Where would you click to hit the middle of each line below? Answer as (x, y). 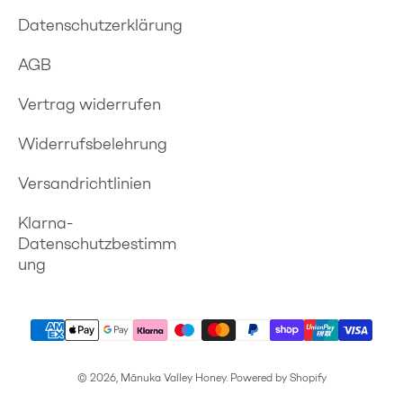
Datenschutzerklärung (100, 25)
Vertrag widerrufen (90, 104)
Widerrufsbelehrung (93, 143)
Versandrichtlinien (85, 183)
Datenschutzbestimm (97, 243)
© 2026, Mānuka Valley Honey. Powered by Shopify (201, 377)
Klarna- (45, 223)
